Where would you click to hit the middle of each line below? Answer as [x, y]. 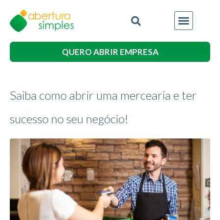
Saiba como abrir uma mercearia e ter [103, 95]
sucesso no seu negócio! [69, 118]
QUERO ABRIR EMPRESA [110, 52]
